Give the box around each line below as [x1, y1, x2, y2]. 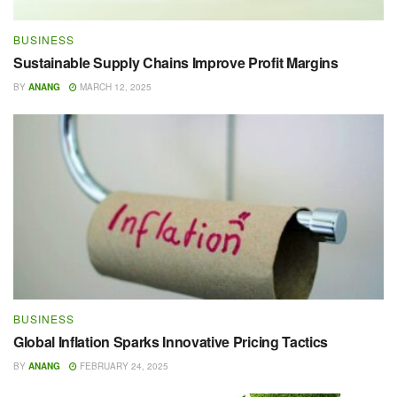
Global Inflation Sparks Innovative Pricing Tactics [13, 331, 328, 352]
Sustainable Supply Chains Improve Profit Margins [13, 51, 339, 73]
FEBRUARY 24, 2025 [77, 359, 168, 372]
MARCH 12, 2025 [77, 80, 152, 93]
